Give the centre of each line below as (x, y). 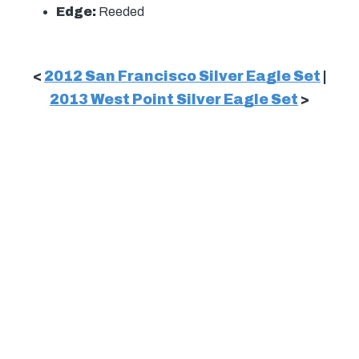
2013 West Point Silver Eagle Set (174, 100)
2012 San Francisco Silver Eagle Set (182, 77)
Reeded (120, 12)
